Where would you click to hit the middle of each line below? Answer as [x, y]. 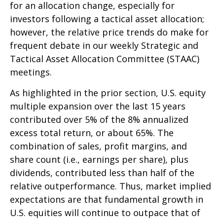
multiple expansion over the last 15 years [98, 106]
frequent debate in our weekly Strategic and [104, 45]
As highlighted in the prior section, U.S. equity [108, 93]
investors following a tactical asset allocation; [107, 19]
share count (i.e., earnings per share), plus [99, 159]
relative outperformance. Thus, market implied [110, 186]
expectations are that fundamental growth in [107, 199]
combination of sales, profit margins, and [98, 146]
